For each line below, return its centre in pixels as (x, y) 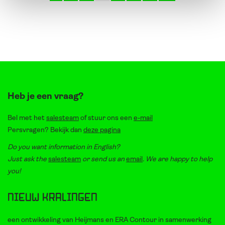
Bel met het (27, 119)
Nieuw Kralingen (52, 197)
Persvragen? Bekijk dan (45, 131)
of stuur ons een (106, 119)
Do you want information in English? (64, 148)
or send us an (103, 160)
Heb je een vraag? (45, 97)
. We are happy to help (178, 160)
